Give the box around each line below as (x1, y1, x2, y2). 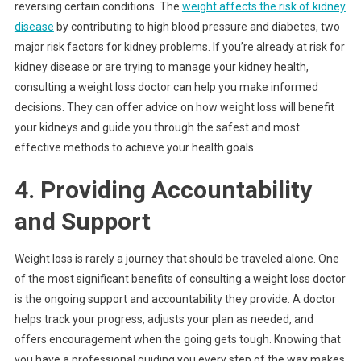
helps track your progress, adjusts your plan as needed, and (14, 313, 313, 326)
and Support (14, 207, 151, 236)
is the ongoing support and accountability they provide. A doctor (14, 293, 336, 306)
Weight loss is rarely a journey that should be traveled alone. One (14, 252, 339, 266)
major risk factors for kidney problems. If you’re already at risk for (14, 40, 345, 54)
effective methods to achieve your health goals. (14, 141, 256, 155)
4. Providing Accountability (14, 176, 312, 205)
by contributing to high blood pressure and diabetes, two (53, 20, 340, 34)
